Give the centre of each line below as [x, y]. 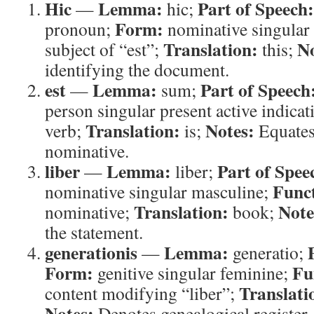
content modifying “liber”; [142, 293]
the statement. [94, 232]
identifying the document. [137, 69]
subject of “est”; [104, 49]
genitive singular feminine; [193, 273]
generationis [91, 252]
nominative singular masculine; [159, 191]
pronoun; [80, 29]
